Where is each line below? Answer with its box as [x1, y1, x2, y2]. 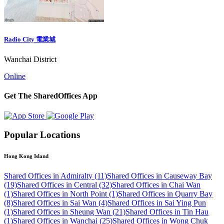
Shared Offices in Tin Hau [125, 207, 208, 216]
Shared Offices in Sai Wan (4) [13, 198, 107, 207]
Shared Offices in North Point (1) [13, 189, 118, 198]
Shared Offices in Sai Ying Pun [107, 198, 206, 207]
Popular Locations [4, 129, 80, 140]
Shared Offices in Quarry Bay [118, 189, 212, 198]
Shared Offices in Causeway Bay [107, 171, 212, 180]
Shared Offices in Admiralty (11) [4, 171, 107, 180]
